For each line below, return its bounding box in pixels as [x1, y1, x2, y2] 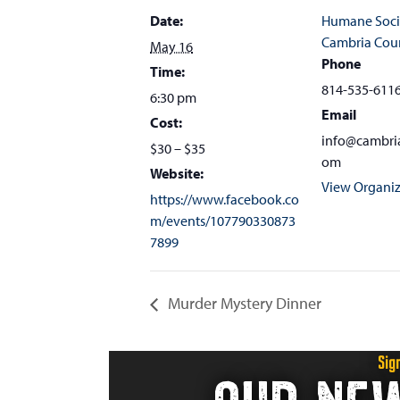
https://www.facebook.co [150, 190, 299, 208]
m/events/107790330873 [150, 212, 296, 229]
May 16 [150, 37, 193, 55]
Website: [150, 164, 204, 182]
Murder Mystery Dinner [164, 293, 321, 314]
